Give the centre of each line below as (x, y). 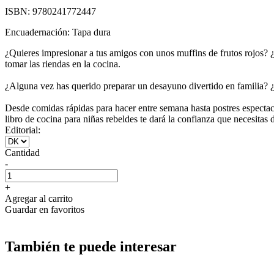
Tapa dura (91, 32)
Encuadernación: (39, 32)
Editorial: (23, 130)
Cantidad (22, 152)
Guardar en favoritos (45, 209)
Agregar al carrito (39, 198)
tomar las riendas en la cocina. (63, 64)
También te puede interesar (91, 246)
